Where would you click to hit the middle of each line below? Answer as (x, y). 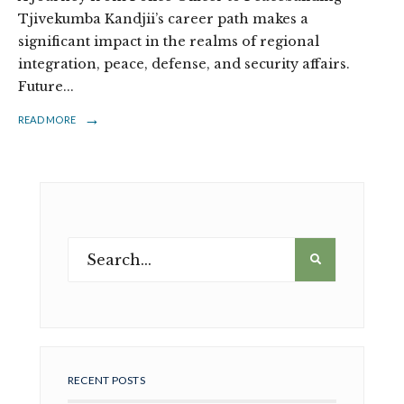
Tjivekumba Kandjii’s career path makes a (163, 19)
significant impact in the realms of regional (169, 42)
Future (41, 87)
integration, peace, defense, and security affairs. (184, 64)
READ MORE (47, 120)
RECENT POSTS (106, 381)
